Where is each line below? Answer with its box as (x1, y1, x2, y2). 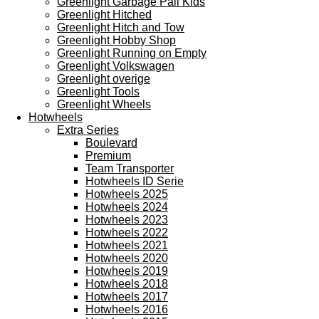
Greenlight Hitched (57, 9, 152, 21)
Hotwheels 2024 (85, 201, 168, 213)
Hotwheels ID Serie (85, 175, 184, 187)
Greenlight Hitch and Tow (57, 21, 184, 33)
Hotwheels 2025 (85, 188, 168, 200)
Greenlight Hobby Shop (57, 34, 176, 46)
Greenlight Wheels (57, 98, 151, 110)
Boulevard (85, 137, 137, 149)
